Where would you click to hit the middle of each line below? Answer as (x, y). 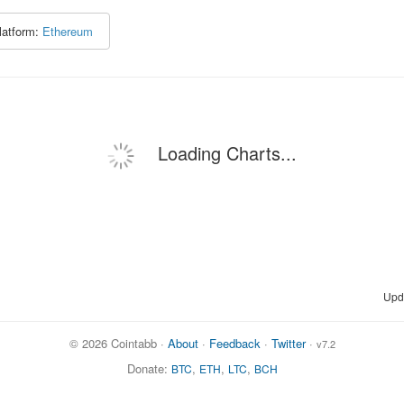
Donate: (149, 368)
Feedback (234, 343)
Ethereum (68, 31)
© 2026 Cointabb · (118, 343)
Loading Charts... (225, 153)
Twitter (288, 343)
